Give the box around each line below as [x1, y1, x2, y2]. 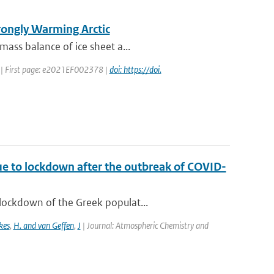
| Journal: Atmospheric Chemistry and [80, 220, 209, 231]
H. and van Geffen [13, 220, 74, 231]
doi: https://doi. [109, 64, 161, 75]
